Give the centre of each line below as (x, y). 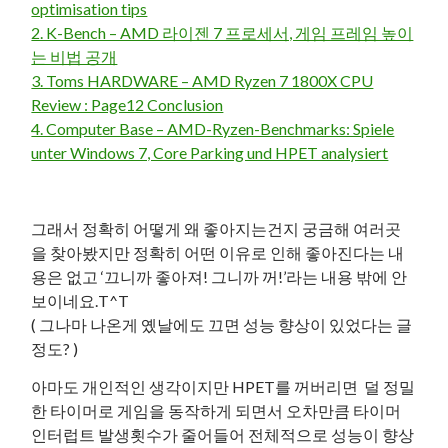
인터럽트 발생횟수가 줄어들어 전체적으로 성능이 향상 (223, 434)
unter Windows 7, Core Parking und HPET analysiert (210, 152)
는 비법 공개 (74, 56)
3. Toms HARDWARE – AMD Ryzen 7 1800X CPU (202, 80)
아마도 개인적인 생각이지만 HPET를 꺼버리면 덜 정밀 (223, 386)
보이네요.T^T (80, 300)
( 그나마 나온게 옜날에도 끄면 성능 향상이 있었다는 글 (222, 324)
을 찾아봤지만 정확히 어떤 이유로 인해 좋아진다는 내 (218, 252)
